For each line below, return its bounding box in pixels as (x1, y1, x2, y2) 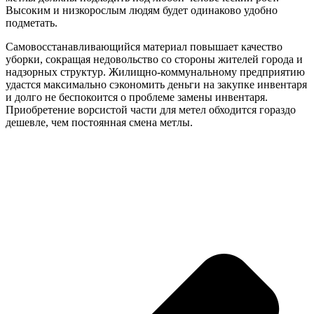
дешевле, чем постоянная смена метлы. (6, 116, 193, 128)
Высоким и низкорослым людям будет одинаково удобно (6, 4, 278, 16)
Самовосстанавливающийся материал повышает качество (6, 40, 282, 53)
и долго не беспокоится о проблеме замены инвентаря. (6, 90, 268, 103)
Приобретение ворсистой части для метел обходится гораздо (6, 103, 296, 116)
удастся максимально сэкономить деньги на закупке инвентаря (6, 78, 307, 90)
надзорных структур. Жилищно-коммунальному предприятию (6, 65, 305, 78)
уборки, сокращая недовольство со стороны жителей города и (6, 53, 303, 65)
